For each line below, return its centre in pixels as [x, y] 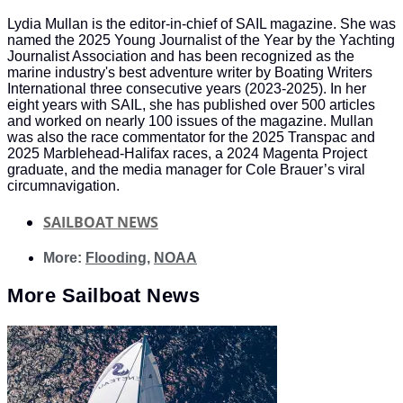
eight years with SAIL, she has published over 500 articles [191, 105]
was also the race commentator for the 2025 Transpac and [191, 138]
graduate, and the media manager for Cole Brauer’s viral [186, 170]
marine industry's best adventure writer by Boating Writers [190, 73]
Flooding [116, 258]
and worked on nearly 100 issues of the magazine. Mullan [190, 121]
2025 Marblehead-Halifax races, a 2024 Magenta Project [187, 154]
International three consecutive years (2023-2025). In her [187, 89]
